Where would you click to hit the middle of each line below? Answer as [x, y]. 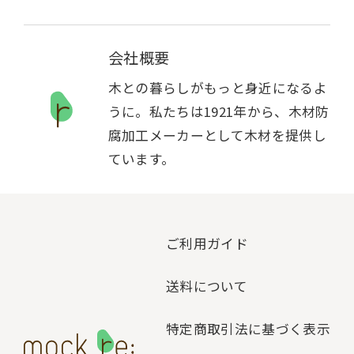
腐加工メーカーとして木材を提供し [217, 135]
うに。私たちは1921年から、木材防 [218, 111]
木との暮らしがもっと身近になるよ [218, 87]
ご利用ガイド [207, 244]
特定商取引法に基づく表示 [249, 328]
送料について [207, 286]
